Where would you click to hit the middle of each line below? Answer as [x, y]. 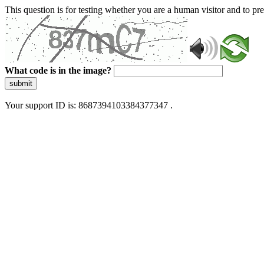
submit [21, 83]
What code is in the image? [58, 70]
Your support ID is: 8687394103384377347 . [89, 105]
